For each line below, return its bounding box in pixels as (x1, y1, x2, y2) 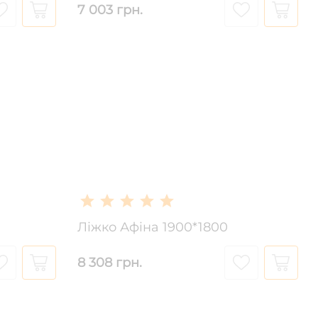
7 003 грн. (77, 1, 143, 18)
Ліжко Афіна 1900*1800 (77, 219, 228, 235)
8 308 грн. (77, 254, 142, 270)
